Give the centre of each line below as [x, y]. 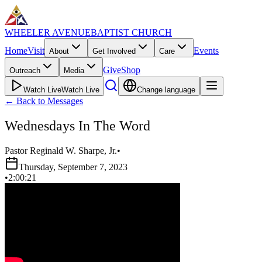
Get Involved [114, 51]
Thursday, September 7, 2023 [73, 167]
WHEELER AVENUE [48, 32]
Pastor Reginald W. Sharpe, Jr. [61, 150]
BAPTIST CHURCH [131, 32]
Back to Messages [50, 101]
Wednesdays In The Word [77, 125]
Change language [166, 90]
